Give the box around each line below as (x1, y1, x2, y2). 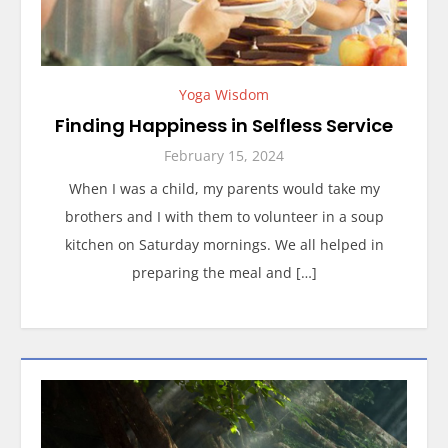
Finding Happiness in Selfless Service (55, 112, 393, 138)
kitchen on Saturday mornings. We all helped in (64, 234, 384, 254)
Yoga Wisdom (179, 84, 269, 104)
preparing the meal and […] (131, 262, 317, 282)
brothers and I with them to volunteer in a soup (64, 206, 384, 226)
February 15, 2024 (164, 145, 284, 165)
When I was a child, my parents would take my (68, 178, 380, 198)
